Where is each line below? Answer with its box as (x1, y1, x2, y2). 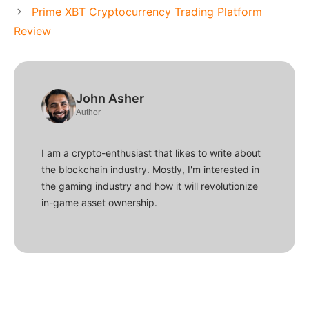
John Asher (76, 90, 144, 106)
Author (76, 107, 101, 117)
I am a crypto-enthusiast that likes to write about (41, 146, 261, 159)
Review (14, 23, 51, 38)
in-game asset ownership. (41, 196, 157, 208)
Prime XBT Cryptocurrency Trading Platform (31, 4, 262, 19)
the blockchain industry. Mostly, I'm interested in (41, 163, 259, 175)
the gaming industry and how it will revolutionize (41, 179, 258, 192)
